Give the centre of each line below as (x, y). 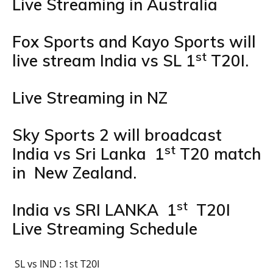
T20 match (218, 154)
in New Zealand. (74, 173)
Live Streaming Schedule (105, 229)
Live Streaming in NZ (90, 98)
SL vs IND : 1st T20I (56, 264)
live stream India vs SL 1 (104, 61)
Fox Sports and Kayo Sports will (134, 42)
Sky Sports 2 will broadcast (117, 135)
